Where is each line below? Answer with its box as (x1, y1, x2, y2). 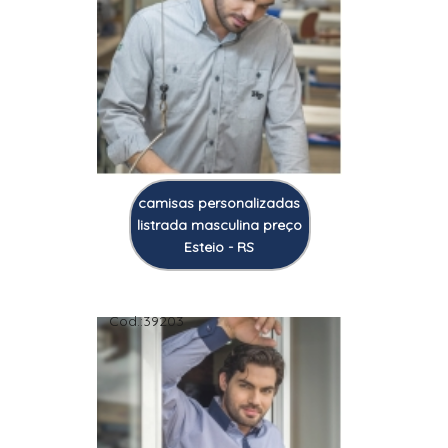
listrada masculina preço (136, 215, 302, 234)
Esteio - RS (184, 237, 255, 256)
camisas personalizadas (138, 193, 301, 212)
